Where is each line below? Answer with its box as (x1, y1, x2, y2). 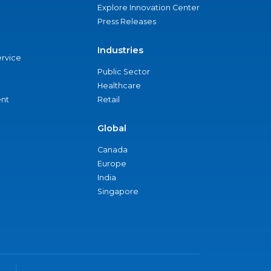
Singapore (97, 187, 139, 196)
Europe (97, 159, 126, 168)
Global (97, 123, 126, 134)
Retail (97, 95, 120, 104)
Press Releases (97, 17, 156, 26)
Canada (97, 145, 128, 154)
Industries (97, 45, 143, 56)
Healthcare (97, 81, 141, 90)
